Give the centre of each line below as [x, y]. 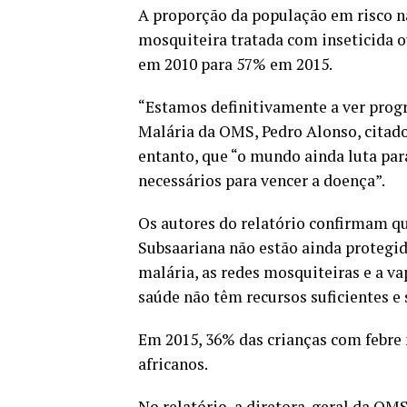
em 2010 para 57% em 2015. [235, 64]
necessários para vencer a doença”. [262, 180]
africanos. [173, 364]
